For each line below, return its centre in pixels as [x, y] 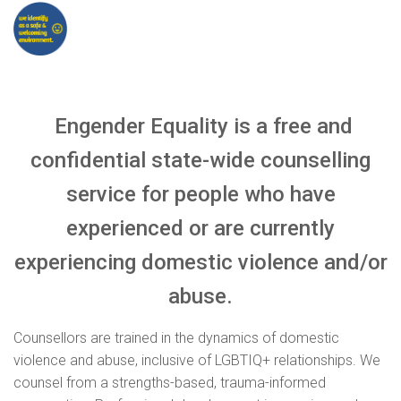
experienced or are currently [200, 229]
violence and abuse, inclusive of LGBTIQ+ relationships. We [197, 361]
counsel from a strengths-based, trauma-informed [170, 383]
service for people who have [200, 195]
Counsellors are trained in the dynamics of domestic [176, 338]
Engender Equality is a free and [200, 127]
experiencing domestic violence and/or [200, 263]
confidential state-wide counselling [200, 161]
